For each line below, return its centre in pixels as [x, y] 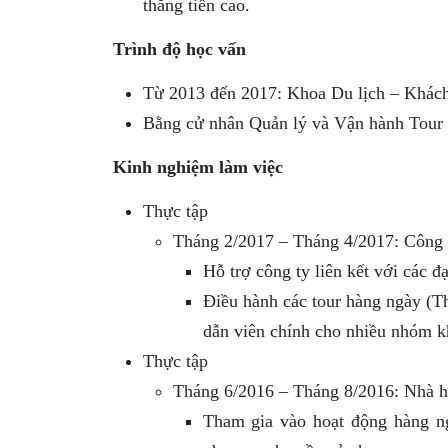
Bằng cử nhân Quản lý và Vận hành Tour [292, 122]
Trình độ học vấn [179, 48]
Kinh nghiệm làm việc [197, 166]
